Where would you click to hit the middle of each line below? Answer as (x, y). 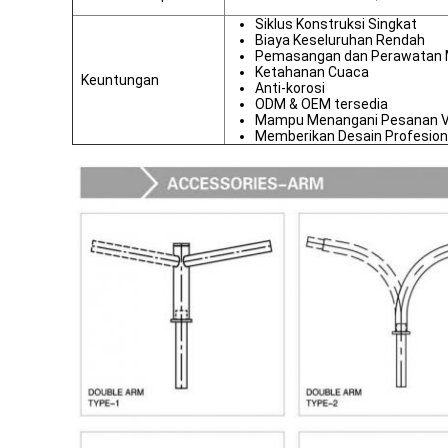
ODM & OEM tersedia (321, 104)
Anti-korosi (290, 88)
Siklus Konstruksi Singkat (336, 24)
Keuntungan (120, 80)
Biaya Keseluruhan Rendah (340, 40)
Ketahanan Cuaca (312, 72)
